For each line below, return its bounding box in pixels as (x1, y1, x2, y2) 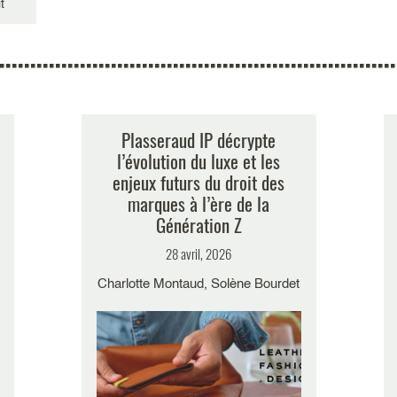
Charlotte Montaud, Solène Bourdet (97, 277, 300, 292)
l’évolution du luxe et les (117, 147, 280, 175)
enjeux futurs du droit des (113, 168, 284, 197)
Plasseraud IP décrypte (121, 126, 276, 154)
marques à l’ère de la (128, 190, 269, 218)
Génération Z (155, 211, 242, 239)
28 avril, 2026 (166, 244, 231, 264)
